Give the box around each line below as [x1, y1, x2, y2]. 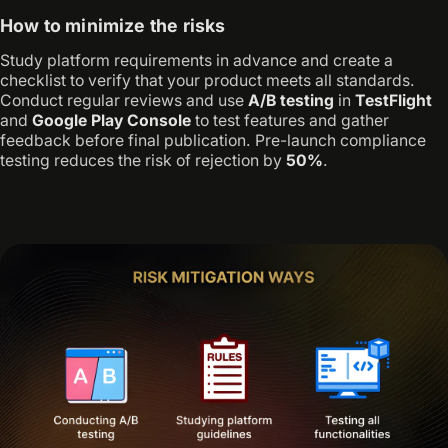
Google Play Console [32, 111, 191, 131]
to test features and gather [191, 111, 389, 131]
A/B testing [248, 91, 334, 111]
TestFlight [355, 91, 432, 111]
